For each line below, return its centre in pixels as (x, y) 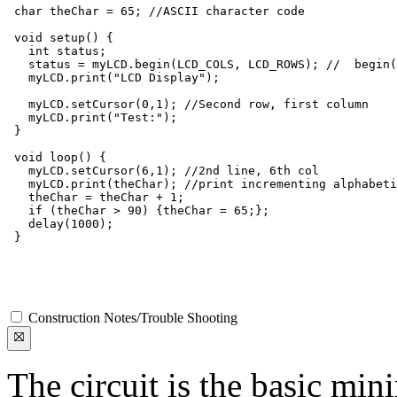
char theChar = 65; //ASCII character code (156, 11)
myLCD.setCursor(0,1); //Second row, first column (188, 104)
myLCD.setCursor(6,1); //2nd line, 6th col (163, 170)
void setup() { (60, 37)
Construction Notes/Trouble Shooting (133, 317)
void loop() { (57, 157)
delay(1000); (60, 223)
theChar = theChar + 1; (96, 197)
